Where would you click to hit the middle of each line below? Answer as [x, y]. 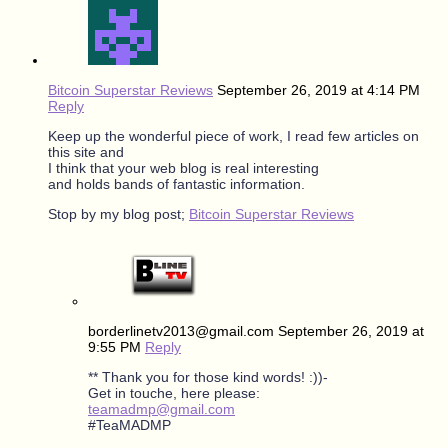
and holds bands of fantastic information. [176, 183]
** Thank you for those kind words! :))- [208, 376]
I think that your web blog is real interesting [183, 167]
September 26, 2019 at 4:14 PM [318, 89]
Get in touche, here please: [174, 392]
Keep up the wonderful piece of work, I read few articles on [233, 135]
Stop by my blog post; [118, 213]
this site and [86, 151]
